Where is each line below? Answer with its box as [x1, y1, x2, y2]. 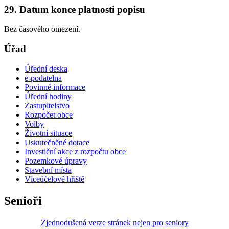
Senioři [4, 194, 42, 208]
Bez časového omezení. [4, 25, 80, 34]
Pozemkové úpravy [25, 156, 87, 165]
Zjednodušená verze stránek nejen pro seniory [40, 218, 189, 227]
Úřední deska [25, 64, 67, 73]
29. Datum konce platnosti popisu [4, 4, 145, 15]
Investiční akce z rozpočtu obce [25, 147, 126, 156]
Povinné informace [25, 82, 85, 91]
